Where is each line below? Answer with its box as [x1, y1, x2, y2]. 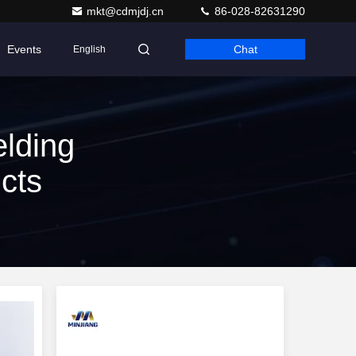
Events [7, 43, 41, 56]
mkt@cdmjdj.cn [87, 5, 167, 17]
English [73, 44, 106, 55]
